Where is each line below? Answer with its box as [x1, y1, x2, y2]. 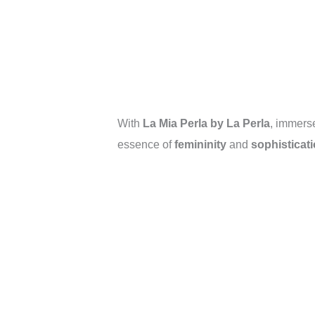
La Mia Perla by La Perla [143, 117, 270, 129]
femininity [174, 139, 226, 150]
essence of [117, 139, 174, 150]
